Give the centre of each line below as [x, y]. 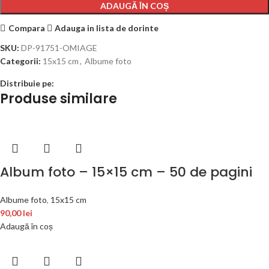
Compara [26, 28]
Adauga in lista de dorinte [107, 28]
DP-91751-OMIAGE [59, 48]
